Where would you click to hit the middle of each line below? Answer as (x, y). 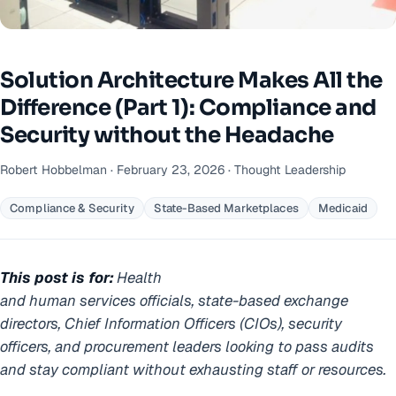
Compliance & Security (72, 209)
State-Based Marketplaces (226, 209)
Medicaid (343, 209)
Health (137, 278)
